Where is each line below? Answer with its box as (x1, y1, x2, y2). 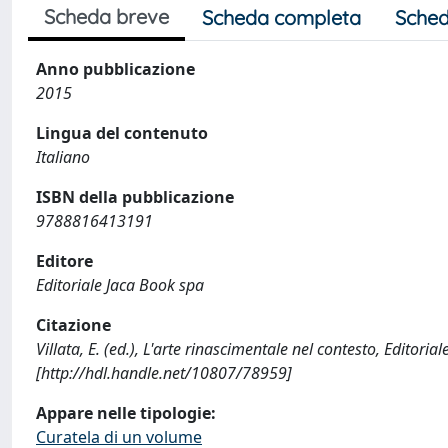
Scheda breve (44, 3, 169, 29)
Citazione (36, 313, 111, 336)
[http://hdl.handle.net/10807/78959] (36, 361, 292, 384)
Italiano (36, 145, 90, 168)
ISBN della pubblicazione (36, 185, 234, 208)
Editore (36, 249, 93, 272)
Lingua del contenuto (36, 121, 208, 144)
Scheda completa (202, 4, 361, 30)
